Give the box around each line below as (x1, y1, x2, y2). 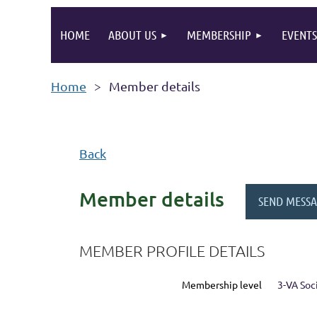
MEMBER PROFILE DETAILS (79, 241, 265, 260)
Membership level (181, 277, 262, 291)
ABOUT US (108, 27, 156, 42)
